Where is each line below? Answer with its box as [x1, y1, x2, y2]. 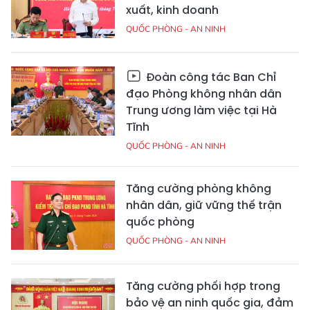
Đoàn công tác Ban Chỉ [143, 69, 276, 85]
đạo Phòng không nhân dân [126, 85, 282, 102]
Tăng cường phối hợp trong [126, 277, 280, 294]
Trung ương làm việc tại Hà [126, 102, 277, 118]
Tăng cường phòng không [126, 180, 271, 197]
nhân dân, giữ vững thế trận [126, 197, 282, 213]
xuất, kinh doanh [126, 1, 219, 18]
